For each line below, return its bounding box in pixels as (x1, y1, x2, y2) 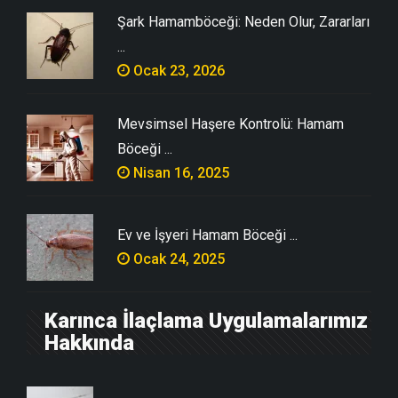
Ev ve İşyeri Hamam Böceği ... (117, 226, 298, 243)
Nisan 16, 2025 (130, 163, 229, 181)
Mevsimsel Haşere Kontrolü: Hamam (117, 115, 344, 132)
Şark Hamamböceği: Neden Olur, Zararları (117, 12, 370, 30)
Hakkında (44, 330, 134, 355)
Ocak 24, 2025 (130, 250, 225, 267)
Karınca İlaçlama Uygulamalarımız (44, 307, 368, 333)
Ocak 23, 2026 (130, 61, 225, 79)
